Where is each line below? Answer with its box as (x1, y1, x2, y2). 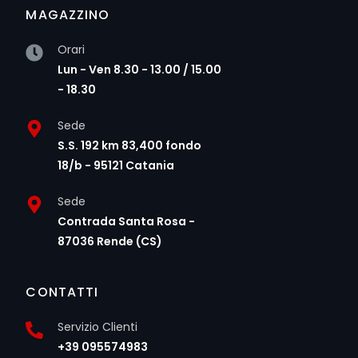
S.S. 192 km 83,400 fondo (58, 137, 202, 154)
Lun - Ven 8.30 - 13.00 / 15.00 (58, 62, 222, 78)
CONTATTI (26, 283, 99, 302)
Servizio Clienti (58, 319, 138, 336)
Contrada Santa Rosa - (58, 213, 196, 230)
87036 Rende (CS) (58, 233, 163, 250)
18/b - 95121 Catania (58, 157, 175, 174)
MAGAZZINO (26, 6, 110, 25)
